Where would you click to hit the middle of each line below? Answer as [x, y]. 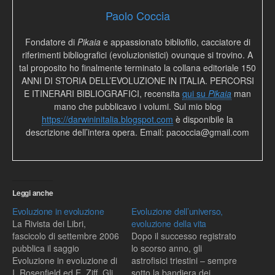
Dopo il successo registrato [184, 236]
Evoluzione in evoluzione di [65, 260]
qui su [195, 93]
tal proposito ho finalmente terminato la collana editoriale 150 [137, 68]
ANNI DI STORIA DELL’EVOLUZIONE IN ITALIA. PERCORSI [137, 80]
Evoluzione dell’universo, [177, 211]
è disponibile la [203, 119]
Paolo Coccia [137, 15]
